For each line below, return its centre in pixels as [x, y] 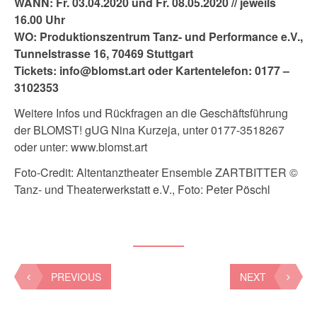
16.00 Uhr [40, 20]
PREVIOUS [76, 277]
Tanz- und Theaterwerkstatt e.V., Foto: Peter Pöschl [142, 190]
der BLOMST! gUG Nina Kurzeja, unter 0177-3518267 [149, 130]
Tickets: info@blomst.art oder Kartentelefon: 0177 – [152, 71]
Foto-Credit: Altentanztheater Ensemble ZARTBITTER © [156, 173]
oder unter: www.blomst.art [81, 147]
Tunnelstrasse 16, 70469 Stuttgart [104, 54]
